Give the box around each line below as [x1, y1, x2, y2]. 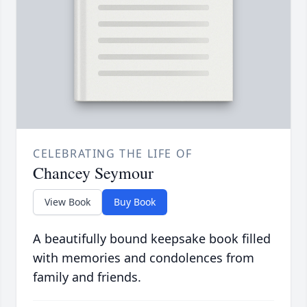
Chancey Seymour [33, 162, 153, 184]
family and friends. [33, 269, 141, 286]
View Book [45, 195, 90, 209]
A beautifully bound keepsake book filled [33, 230, 271, 247]
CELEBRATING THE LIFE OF [33, 146, 193, 162]
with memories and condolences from [33, 249, 254, 267]
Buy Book [114, 195, 156, 209]
